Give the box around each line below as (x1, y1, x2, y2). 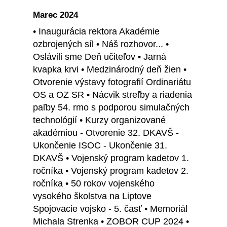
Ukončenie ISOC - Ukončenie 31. (33, 140, 167, 151)
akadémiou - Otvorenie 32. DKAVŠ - (33, 128, 179, 138)
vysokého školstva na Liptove (33, 191, 152, 202)
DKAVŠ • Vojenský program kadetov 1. (33, 153, 189, 164)
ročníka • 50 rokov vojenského (33, 178, 155, 189)
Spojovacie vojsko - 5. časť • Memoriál (33, 204, 187, 214)
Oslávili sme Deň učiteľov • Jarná (33, 52, 166, 62)
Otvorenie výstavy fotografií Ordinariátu (33, 77, 191, 88)
